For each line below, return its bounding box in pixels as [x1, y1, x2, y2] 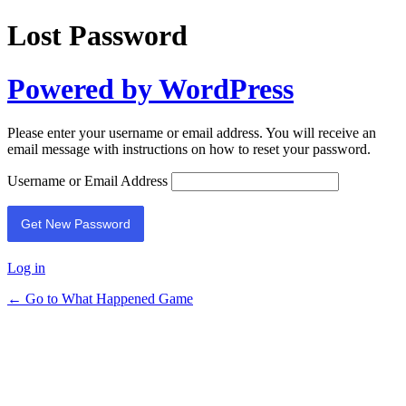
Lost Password [7, 19, 188, 53]
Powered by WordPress [7, 72, 294, 105]
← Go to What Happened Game [7, 291, 193, 307]
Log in [7, 260, 45, 276]
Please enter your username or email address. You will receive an [7, 125, 376, 141]
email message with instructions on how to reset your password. [7, 141, 371, 158]
